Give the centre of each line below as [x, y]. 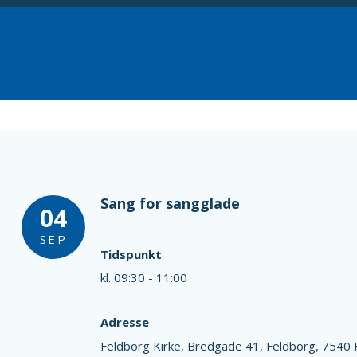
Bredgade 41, [226, 345]
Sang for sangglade [170, 203]
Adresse [124, 322]
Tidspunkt [131, 254]
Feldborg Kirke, [143, 345]
